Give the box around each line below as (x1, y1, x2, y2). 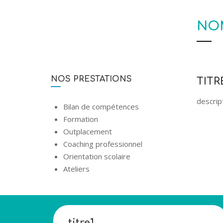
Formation (63, 114, 98, 124)
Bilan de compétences (63, 102, 139, 111)
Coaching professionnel (63, 139, 142, 149)
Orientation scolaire (63, 151, 130, 161)
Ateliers (63, 164, 90, 174)
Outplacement (63, 126, 112, 136)
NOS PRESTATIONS (51, 75, 132, 84)
